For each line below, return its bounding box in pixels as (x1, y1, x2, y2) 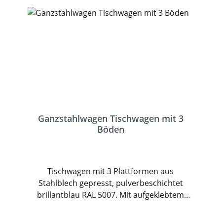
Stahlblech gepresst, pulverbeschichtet (38, 178, 183, 188)
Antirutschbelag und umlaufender (47, 201, 174, 212)
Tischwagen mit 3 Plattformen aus (47, 166, 174, 177)
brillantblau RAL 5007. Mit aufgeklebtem (37, 189, 184, 200)
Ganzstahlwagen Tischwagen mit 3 (37, 112, 184, 124)
